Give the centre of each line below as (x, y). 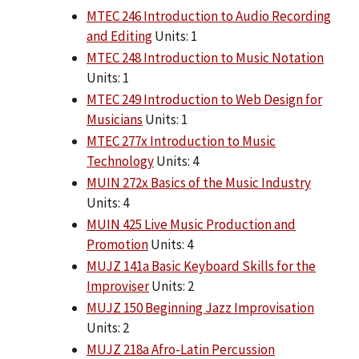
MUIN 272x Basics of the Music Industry (199, 183)
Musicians (115, 120)
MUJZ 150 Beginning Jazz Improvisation (200, 308)
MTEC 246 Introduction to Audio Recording (209, 16)
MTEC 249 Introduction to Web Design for (204, 100)
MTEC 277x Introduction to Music (181, 141)
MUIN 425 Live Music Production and (191, 225)
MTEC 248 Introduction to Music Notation (205, 58)
